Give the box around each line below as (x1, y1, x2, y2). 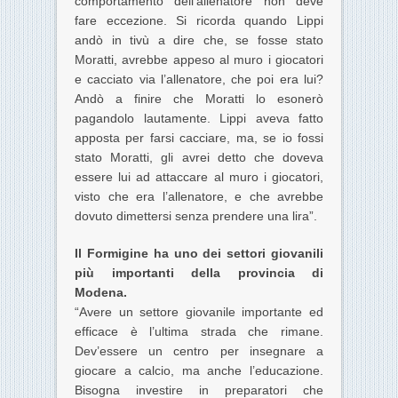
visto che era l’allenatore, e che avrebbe (75, 189, 323, 204)
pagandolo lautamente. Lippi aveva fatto (75, 111, 323, 126)
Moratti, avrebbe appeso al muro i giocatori (75, 52, 323, 68)
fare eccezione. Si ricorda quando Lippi (75, 13, 323, 28)
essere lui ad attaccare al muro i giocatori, (75, 170, 323, 185)
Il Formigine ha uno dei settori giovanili (75, 246, 323, 261)
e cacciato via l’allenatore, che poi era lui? (75, 72, 323, 87)
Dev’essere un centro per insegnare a (75, 344, 323, 359)
